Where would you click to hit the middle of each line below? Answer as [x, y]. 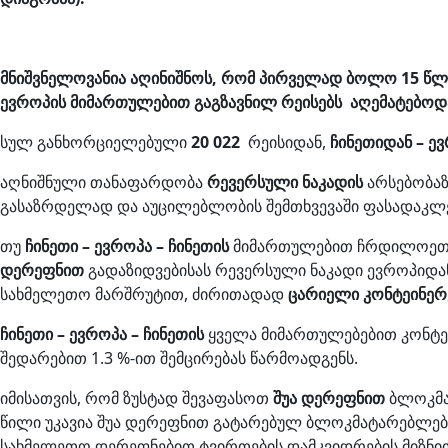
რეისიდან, [287, 142]
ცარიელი [323, 294]
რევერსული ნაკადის [285, 182]
